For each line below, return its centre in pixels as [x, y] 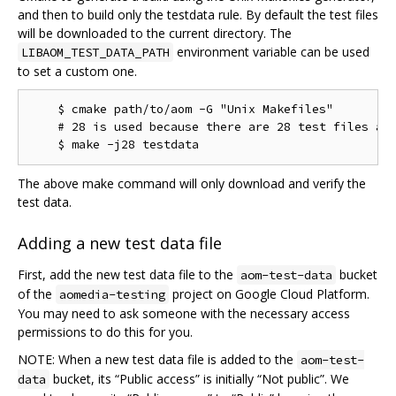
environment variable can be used [271, 51]
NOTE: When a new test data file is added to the [157, 360]
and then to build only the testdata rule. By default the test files [198, 14]
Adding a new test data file [120, 244]
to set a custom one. [77, 71]
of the [37, 294]
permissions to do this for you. [105, 332]
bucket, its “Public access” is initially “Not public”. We [199, 379]
